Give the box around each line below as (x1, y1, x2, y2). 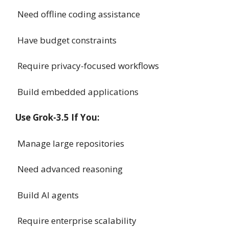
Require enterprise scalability (15, 215, 136, 227)
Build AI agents (15, 189, 79, 201)
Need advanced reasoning (15, 163, 123, 175)
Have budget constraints (15, 34, 117, 46)
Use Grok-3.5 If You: (15, 111, 100, 124)
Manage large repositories (15, 137, 124, 149)
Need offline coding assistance (15, 8, 140, 20)
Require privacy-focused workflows (15, 60, 159, 72)
